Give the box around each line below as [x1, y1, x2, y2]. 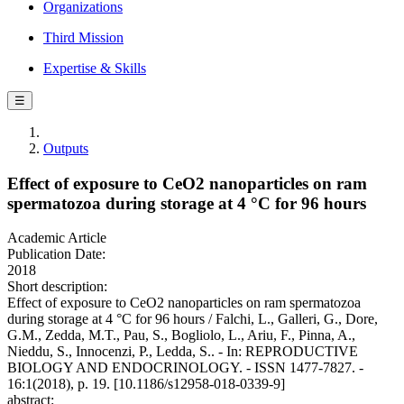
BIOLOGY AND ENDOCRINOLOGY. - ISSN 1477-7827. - [7, 360, 363, 376]
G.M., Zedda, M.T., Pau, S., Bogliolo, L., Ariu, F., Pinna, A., [7, 327, 355, 344]
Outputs [43, 141, 88, 156]
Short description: [7, 279, 107, 295]
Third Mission [43, 30, 124, 45]
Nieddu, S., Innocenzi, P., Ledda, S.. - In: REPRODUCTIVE [7, 344, 358, 360]
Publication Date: [7, 246, 106, 262]
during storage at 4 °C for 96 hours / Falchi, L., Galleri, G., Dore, [7, 311, 378, 327]
